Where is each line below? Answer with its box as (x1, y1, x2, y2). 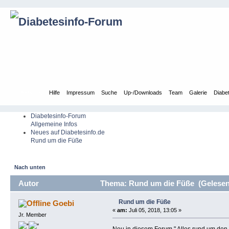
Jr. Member (18, 211, 47, 218)
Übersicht (16, 89, 43, 96)
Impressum (66, 89, 95, 96)
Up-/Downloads (124, 89, 163, 96)
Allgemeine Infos (31, 120, 77, 128)
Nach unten (14, 164, 46, 171)
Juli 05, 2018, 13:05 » (127, 207, 181, 213)
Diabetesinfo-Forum (31, 112, 86, 120)
